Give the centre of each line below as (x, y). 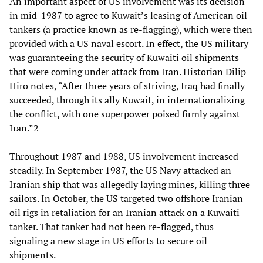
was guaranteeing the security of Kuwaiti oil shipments (124, 57)
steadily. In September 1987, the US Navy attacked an (120, 170)
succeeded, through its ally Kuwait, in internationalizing (127, 100)
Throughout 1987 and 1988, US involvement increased (124, 156)
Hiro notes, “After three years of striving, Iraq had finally (127, 85)
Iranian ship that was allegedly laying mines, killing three (130, 184)
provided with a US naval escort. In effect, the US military (129, 43)
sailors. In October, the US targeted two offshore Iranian (126, 198)
